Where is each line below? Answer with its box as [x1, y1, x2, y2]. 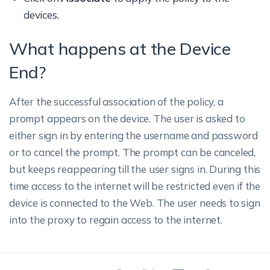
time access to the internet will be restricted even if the [9, 180, 261, 192]
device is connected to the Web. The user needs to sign [9, 196, 260, 209]
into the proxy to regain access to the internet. [9, 213, 222, 226]
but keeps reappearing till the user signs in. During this [9, 163, 261, 175]
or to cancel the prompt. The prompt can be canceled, [9, 146, 256, 159]
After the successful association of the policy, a [9, 95, 224, 108]
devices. [24, 8, 59, 21]
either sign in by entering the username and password [9, 129, 259, 142]
